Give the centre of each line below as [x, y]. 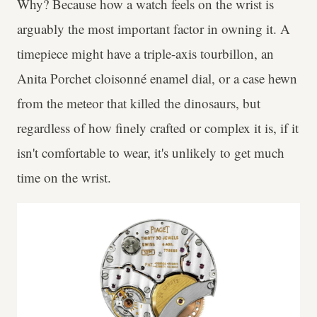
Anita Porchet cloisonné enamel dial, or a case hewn [157, 78]
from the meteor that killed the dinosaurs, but [139, 103]
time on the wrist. [64, 177]
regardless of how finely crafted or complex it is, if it [158, 128]
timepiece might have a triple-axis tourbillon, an [145, 53]
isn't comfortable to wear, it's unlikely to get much [151, 152]
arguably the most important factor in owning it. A [154, 29]
